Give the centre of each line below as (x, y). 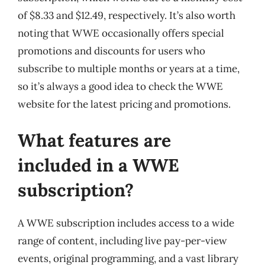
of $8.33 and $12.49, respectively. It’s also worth (127, 15)
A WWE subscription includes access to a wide (126, 223)
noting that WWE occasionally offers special (121, 33)
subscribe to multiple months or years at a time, (129, 68)
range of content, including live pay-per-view (122, 241)
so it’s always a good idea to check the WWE (120, 86)
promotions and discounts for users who (112, 51)
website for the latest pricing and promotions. (124, 104)
